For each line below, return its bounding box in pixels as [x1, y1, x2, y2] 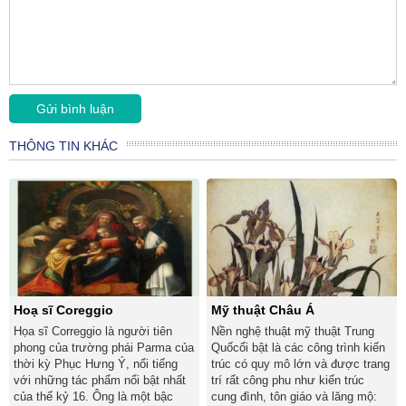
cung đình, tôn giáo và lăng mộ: [211, 390, 378, 404]
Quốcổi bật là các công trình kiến [211, 341, 386, 355]
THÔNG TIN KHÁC [9, 139, 118, 153]
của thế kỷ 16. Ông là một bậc [14, 390, 173, 404]
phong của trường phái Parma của [14, 341, 194, 355]
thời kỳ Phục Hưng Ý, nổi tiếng [14, 357, 178, 372]
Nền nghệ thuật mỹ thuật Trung [211, 324, 375, 339]
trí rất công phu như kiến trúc [211, 373, 365, 388]
